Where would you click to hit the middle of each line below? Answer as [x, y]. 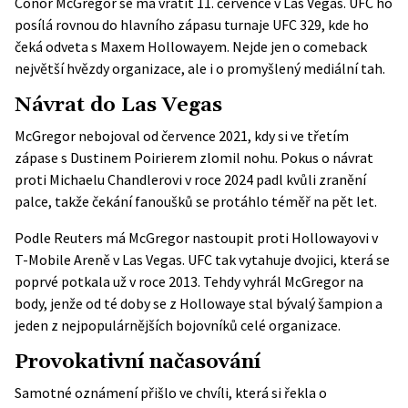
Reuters [78, 238]
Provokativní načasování [138, 362]
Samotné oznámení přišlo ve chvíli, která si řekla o [171, 393]
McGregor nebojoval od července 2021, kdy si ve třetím [182, 136]
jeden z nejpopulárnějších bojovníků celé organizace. [178, 325]
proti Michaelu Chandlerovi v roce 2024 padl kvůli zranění [190, 179]
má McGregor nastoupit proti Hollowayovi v [240, 238]
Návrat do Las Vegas [118, 105]
